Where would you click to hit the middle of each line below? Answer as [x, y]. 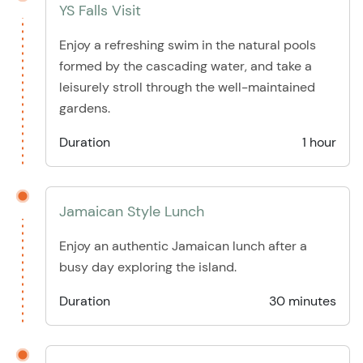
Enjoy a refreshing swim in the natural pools [188, 45]
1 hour [319, 143]
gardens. [85, 109]
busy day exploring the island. [148, 267]
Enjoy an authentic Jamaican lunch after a [183, 246]
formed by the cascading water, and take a [186, 66]
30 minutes [303, 301]
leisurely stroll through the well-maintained [187, 88]
